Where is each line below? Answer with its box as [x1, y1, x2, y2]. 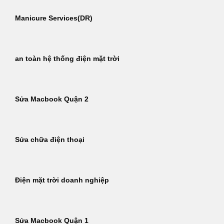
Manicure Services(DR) [15, 14, 92, 22]
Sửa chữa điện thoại [15, 136, 84, 144]
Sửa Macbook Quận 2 [15, 95, 88, 103]
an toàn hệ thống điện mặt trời [15, 55, 119, 63]
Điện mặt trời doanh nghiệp [15, 176, 109, 184]
